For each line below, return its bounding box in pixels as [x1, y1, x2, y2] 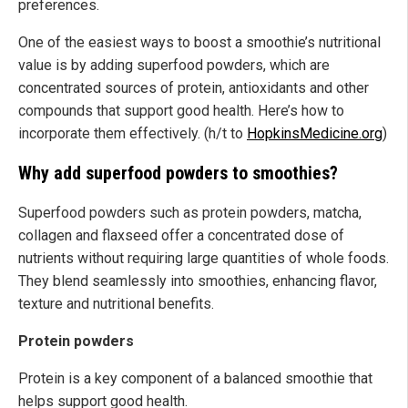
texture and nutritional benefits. [18, 295, 214, 313]
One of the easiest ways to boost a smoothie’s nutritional [18, 34, 381, 52]
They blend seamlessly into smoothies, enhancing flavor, [18, 272, 377, 291]
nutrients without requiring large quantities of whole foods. [18, 250, 389, 268]
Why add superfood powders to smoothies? [18, 162, 338, 185]
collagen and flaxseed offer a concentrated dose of [18, 227, 344, 245]
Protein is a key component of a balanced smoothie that [18, 370, 372, 388]
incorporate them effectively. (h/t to [18, 125, 247, 143]
